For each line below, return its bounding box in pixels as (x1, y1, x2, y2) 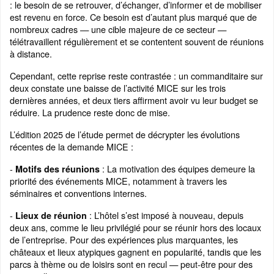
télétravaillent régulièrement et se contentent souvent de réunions (10, 35, 264, 48)
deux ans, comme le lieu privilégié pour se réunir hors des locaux (10, 221, 261, 234)
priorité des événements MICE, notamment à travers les (10, 174, 227, 188)
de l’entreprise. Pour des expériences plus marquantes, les (10, 233, 238, 246)
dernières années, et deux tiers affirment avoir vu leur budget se (10, 94, 258, 107)
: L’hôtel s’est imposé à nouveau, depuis (87, 209, 243, 222)
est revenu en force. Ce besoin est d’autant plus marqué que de (10, 10, 257, 24)
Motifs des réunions (15, 163, 100, 176)
